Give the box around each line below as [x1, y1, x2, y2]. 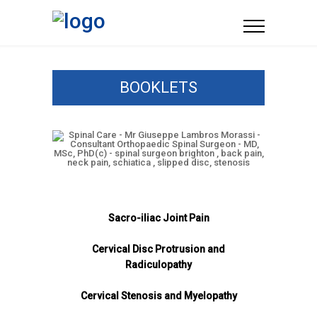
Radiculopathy [125, 259, 192, 270]
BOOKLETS [120, 79, 197, 96]
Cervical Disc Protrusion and [92, 243, 225, 255]
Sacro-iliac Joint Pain [108, 212, 209, 224]
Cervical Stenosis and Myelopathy [80, 290, 237, 301]
